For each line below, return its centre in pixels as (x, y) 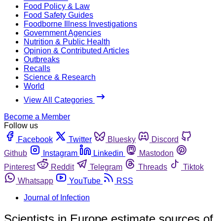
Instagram (60, 153)
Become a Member (37, 116)
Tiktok (193, 167)
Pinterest (19, 167)
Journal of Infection (57, 197)
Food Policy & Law (57, 6)
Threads (153, 167)
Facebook (35, 139)
